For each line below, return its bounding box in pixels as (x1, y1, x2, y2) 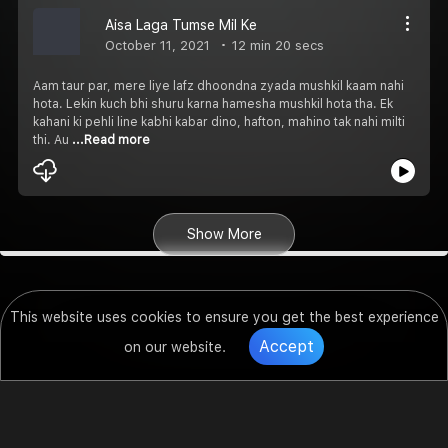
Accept (259, 337, 314, 356)
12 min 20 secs (228, 37, 324, 53)
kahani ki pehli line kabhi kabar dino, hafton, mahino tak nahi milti (33, 114, 405, 129)
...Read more (72, 132, 150, 147)
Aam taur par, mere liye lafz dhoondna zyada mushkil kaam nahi (33, 78, 404, 93)
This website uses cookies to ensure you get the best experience (9, 309, 439, 325)
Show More (186, 225, 262, 242)
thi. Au (33, 132, 72, 147)
